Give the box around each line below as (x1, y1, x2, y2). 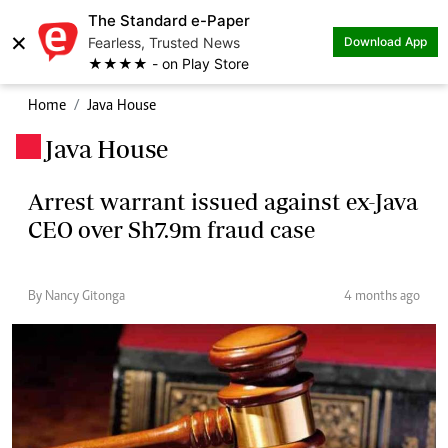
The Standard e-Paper (88, 11, 250, 30)
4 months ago (344, 290, 420, 304)
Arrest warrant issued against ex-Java (28, 188, 418, 215)
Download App (344, 34, 427, 49)
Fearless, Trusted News (88, 34, 240, 51)
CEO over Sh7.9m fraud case (28, 216, 315, 243)
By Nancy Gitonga (28, 290, 125, 304)
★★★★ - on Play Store (88, 55, 249, 72)
